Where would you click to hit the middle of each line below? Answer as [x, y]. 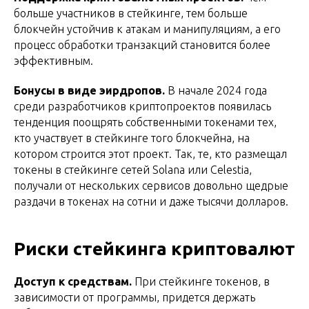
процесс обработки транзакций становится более [142, 45]
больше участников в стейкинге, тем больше [131, 13]
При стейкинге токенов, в [202, 282]
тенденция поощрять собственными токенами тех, [145, 122]
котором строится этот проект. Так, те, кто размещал [150, 154]
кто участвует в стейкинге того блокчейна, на [132, 138]
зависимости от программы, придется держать [134, 298]
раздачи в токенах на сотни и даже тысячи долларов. [151, 202]
